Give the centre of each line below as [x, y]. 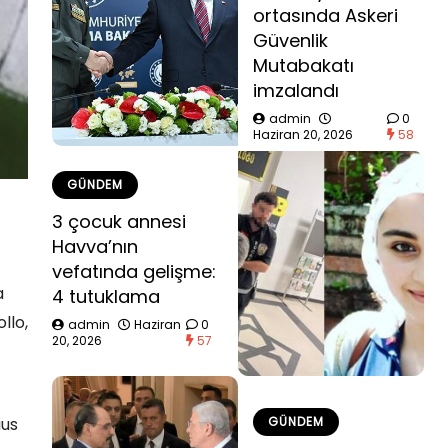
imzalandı [296, 90]
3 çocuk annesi [119, 221]
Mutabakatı [303, 65]
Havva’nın [95, 246]
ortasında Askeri [325, 15]
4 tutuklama [106, 296]
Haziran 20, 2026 [303, 134]
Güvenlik [290, 40]
